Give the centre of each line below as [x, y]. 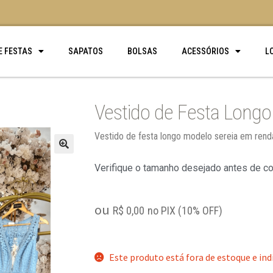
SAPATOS [85, 51]
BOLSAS [142, 51]
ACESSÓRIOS [205, 51]
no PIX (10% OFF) [185, 211]
